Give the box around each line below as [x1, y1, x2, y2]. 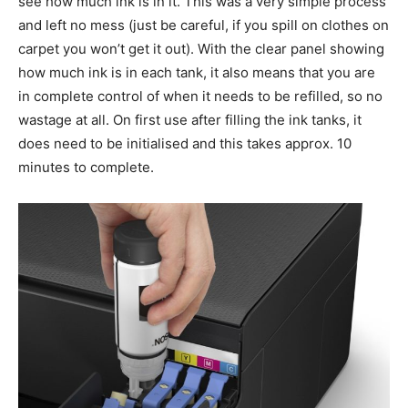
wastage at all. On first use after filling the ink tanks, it [18, 111, 362, 129]
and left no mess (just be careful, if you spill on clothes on [18, 16, 389, 35]
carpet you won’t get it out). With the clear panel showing [18, 40, 384, 58]
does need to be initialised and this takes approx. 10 [18, 135, 352, 153]
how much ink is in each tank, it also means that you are [18, 64, 375, 82]
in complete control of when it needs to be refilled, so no [18, 87, 382, 106]
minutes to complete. [18, 158, 154, 177]
